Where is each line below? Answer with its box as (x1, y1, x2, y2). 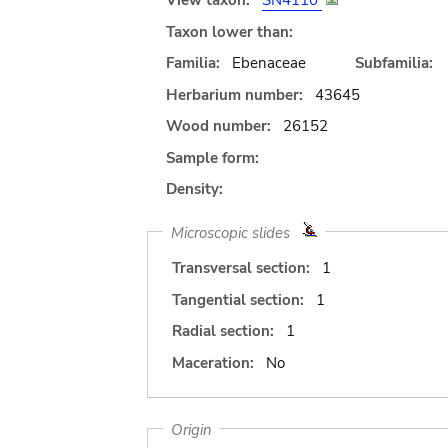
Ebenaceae (231, 53, 306, 73)
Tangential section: (172, 289, 304, 310)
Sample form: (166, 147, 259, 168)
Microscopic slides (170, 222, 302, 242)
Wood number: (166, 116, 271, 136)
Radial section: (172, 321, 274, 341)
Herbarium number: (166, 84, 303, 105)
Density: (166, 179, 223, 199)
